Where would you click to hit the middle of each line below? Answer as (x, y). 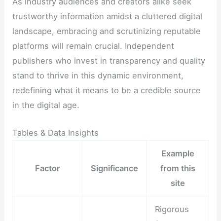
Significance (114, 168)
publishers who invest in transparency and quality (109, 61)
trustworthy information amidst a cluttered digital (108, 17)
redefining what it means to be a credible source (107, 91)
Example (178, 154)
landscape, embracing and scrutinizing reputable (107, 31)
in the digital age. (46, 105)
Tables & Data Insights (56, 133)
